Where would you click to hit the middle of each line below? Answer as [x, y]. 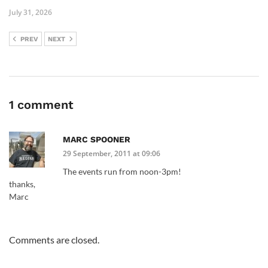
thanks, [22, 184]
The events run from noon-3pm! [122, 172]
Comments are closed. [54, 240]
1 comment [41, 105]
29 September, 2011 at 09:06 [112, 154]
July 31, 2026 [31, 13]
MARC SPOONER [97, 140]
